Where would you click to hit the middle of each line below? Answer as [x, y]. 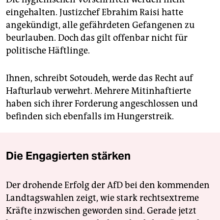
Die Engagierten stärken [68, 156]
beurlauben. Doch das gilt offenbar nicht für [97, 38]
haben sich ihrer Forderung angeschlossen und [102, 104]
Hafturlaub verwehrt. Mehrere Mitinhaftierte [98, 91]
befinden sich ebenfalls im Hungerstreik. [90, 117]
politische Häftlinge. [48, 51]
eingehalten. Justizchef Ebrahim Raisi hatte [95, 13]
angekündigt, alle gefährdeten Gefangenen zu [100, 25]
